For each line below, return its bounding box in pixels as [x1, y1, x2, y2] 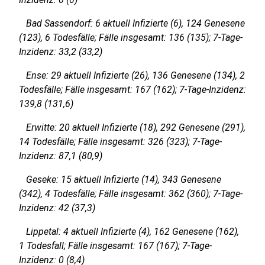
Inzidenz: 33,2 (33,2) [19, 46, 102, 57]
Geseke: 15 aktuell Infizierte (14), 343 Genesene [19, 174, 221, 185]
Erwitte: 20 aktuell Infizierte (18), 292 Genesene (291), [19, 122, 245, 133]
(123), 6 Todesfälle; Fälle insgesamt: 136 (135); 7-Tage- [19, 32, 243, 43]
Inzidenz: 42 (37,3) [19, 202, 95, 214]
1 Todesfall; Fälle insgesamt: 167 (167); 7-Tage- [19, 240, 212, 251]
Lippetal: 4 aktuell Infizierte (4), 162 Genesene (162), [19, 226, 239, 237]
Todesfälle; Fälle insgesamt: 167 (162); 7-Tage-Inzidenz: [19, 84, 246, 95]
